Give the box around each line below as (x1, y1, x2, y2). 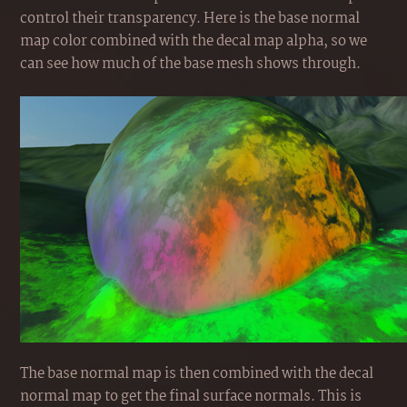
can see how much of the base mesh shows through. (20, 53, 361, 75)
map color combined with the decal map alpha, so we (20, 30, 367, 53)
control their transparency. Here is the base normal (20, 7, 360, 30)
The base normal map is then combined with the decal (20, 362, 373, 385)
